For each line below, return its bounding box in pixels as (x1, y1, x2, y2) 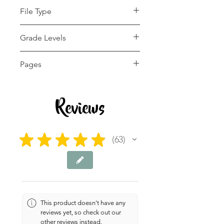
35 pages (20, 78, 52, 88)
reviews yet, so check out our (40, 208, 121, 216)
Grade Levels (20, 33, 66, 42)
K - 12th (20, 52, 46, 61)
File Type (20, 6, 51, 16)
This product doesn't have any (40, 198, 126, 206)
